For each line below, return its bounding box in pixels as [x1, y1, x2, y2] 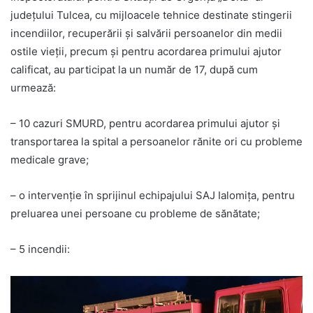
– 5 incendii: [10, 242, 70, 256]
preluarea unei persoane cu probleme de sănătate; [10, 207, 260, 221]
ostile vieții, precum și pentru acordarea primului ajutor [10, 45, 282, 59]
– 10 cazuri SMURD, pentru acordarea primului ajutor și [10, 117, 280, 131]
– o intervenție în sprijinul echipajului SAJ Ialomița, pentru [10, 189, 295, 203]
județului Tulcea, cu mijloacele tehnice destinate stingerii [10, 8, 292, 22]
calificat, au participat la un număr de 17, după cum [10, 63, 258, 77]
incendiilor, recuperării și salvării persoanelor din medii [10, 27, 282, 41]
